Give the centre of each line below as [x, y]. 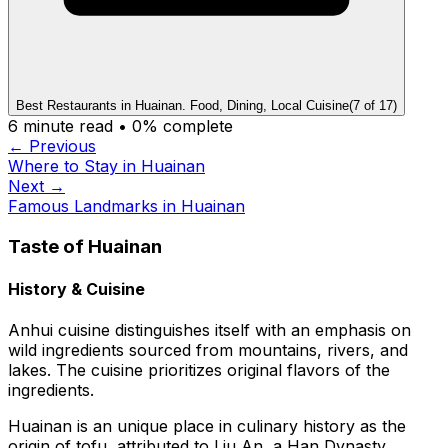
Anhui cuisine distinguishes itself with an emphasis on [209, 330]
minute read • [75, 125]
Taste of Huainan [85, 246]
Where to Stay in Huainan [106, 165]
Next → [36, 185]
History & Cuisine [76, 288]
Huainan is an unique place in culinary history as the [207, 426]
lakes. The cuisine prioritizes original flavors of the [199, 370]
